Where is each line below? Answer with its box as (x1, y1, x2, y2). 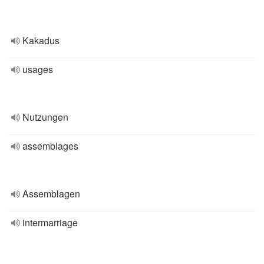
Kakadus (22, 34, 60, 47)
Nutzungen (22, 110, 68, 124)
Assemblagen (22, 187, 80, 200)
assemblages (22, 139, 78, 153)
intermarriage (22, 216, 78, 229)
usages (22, 62, 53, 76)
